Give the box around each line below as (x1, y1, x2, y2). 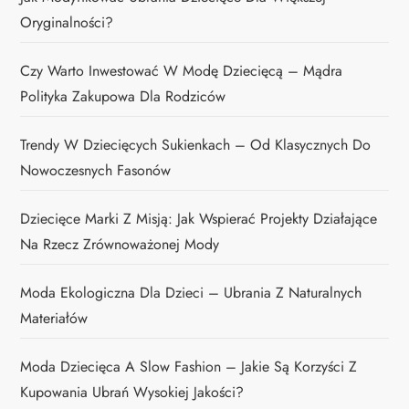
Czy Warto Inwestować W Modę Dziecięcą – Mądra (20, 60, 343, 82)
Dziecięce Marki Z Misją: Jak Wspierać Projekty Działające (20, 208, 378, 230)
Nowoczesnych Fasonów (20, 160, 172, 182)
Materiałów (20, 308, 89, 330)
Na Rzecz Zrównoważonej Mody (20, 234, 220, 256)
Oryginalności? (20, 12, 114, 34)
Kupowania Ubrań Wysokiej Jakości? (20, 382, 245, 404)
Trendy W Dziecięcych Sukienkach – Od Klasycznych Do (20, 134, 372, 156)
